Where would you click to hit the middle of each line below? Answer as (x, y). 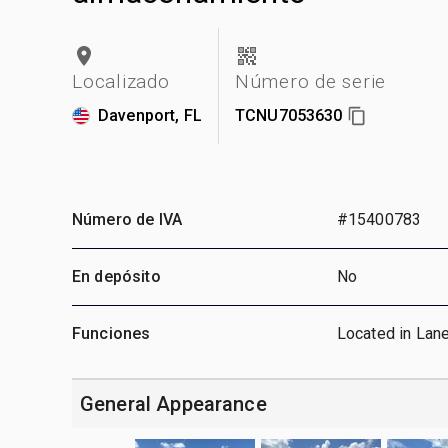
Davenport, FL (150, 115)
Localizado (121, 81)
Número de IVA (127, 219)
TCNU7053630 (288, 115)
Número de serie (310, 81)
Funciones (111, 333)
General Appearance (173, 403)
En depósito (116, 276)
